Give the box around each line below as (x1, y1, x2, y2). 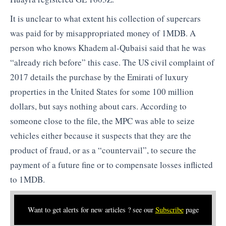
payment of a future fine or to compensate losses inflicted (10, 158, 213, 171)
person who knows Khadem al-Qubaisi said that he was (10, 41, 206, 53)
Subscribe (155, 205, 184, 215)
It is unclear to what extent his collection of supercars (10, 12, 201, 24)
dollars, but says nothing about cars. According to (10, 100, 187, 112)
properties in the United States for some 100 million (10, 85, 194, 97)
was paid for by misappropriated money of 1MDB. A (10, 27, 196, 39)
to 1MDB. (10, 173, 45, 185)
